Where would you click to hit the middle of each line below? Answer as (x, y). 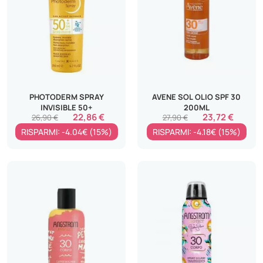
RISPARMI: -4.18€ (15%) (196, 132)
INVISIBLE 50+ (67, 108)
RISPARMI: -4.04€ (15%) (66, 132)
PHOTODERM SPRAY (66, 97)
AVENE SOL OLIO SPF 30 (197, 97)
